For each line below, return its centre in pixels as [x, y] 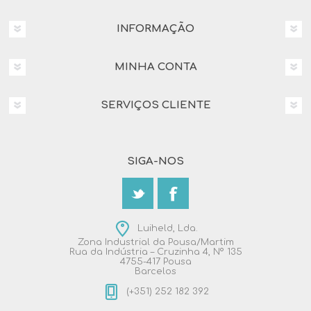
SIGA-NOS [155, 162]
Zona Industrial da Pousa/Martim [155, 243]
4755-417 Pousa [155, 262]
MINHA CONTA [155, 67]
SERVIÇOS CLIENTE [155, 106]
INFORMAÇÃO [155, 29]
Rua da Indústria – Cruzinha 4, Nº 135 [155, 252]
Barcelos [155, 272]
